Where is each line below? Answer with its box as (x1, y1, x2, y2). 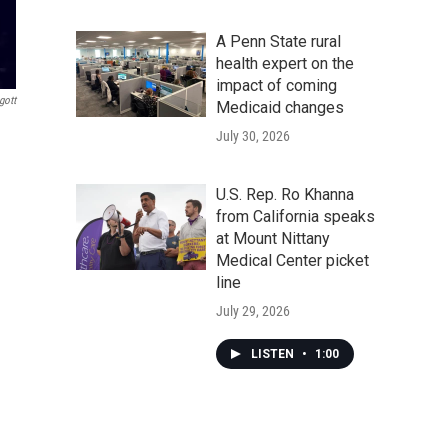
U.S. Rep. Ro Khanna (216, 185, 354, 204)
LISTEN (251, 347, 297, 361)
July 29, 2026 (216, 303, 290, 319)
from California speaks (216, 207, 375, 226)
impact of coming (216, 76, 337, 95)
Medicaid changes (216, 98, 344, 117)
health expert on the (216, 54, 354, 73)
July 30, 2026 (216, 128, 290, 144)
